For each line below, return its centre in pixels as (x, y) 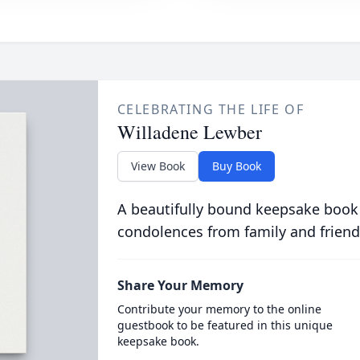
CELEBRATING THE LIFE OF (211, 109)
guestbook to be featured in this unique (225, 325)
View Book (157, 166)
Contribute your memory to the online (219, 309)
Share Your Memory (180, 285)
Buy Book (236, 166)
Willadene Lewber (189, 132)
